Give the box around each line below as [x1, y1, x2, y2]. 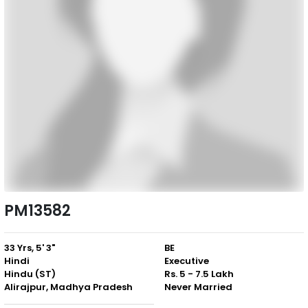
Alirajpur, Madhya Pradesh [4, 280, 133, 294]
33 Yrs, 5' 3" [4, 241, 55, 254]
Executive [164, 254, 209, 267]
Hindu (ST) [4, 267, 56, 280]
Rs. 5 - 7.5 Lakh [164, 267, 234, 280]
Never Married [164, 280, 232, 294]
